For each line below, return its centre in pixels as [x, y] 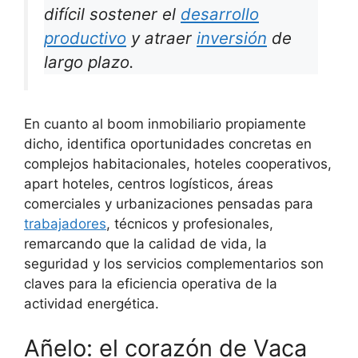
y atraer [161, 38]
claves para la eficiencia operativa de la [151, 284]
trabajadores [65, 224]
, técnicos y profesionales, [190, 224]
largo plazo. [89, 62]
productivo [85, 38]
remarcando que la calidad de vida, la [145, 244]
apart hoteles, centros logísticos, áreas [149, 184]
